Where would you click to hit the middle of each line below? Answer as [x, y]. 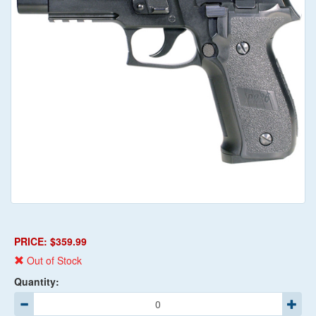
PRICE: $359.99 [50, 242]
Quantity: [37, 282]
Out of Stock [54, 261]
